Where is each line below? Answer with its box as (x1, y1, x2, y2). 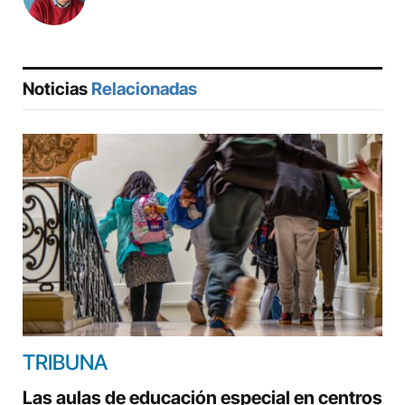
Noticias (23, 78, 91, 99)
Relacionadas (91, 78, 197, 99)
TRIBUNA (23, 349, 108, 375)
